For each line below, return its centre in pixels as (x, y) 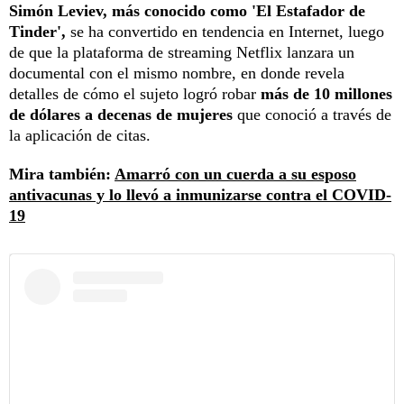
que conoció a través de (312, 114)
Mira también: (62, 174)
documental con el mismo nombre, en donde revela (177, 73)
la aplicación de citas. (80, 135)
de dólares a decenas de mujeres (121, 114)
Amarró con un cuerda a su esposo (235, 174)
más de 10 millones (326, 93)
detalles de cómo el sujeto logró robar (135, 93)
